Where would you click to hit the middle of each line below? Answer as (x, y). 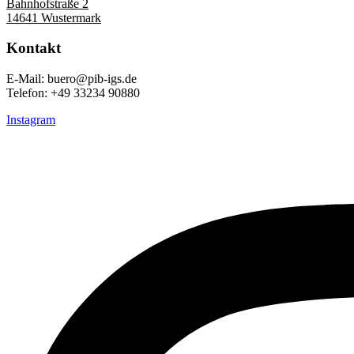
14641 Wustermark (54, 17)
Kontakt (34, 48)
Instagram (31, 120)
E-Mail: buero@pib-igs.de (72, 79)
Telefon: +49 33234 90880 (73, 93)
